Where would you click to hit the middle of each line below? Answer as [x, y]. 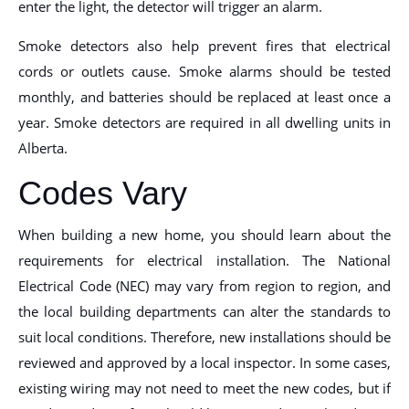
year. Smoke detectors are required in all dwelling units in [204, 122]
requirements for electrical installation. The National [204, 260]
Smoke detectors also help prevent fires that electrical [204, 45]
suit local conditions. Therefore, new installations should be [204, 336]
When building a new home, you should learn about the [204, 234]
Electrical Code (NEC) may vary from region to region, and [204, 285]
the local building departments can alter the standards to [204, 311]
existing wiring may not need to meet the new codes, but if [204, 388]
